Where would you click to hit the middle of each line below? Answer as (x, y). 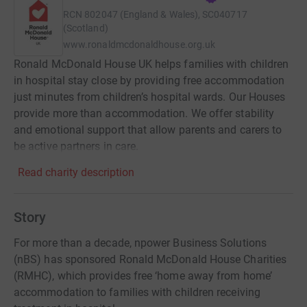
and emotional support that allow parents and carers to (148, 130)
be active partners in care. (76, 146)
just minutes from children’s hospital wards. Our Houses (150, 97)
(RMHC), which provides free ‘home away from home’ (143, 276)
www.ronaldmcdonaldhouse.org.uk (139, 45)
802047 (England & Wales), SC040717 (166, 14)
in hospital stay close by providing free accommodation (149, 81)
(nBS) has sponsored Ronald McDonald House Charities (150, 259)
